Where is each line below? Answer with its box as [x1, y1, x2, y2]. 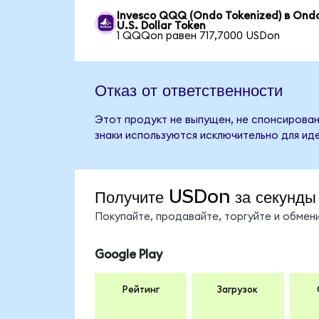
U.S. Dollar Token [117, 21, 206, 31]
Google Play [94, 249, 162, 261]
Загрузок [217, 284, 258, 295]
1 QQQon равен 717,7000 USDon [117, 31, 281, 41]
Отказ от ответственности [94, 79, 283, 101]
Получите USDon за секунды [94, 185, 316, 207]
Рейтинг [122, 284, 159, 295]
